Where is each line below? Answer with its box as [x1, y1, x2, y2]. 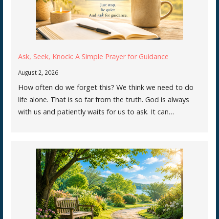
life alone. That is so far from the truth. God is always [18, 94, 189, 104]
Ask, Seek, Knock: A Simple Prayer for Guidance [18, 51, 169, 61]
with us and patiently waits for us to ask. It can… [18, 107, 174, 116]
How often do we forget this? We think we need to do [18, 82, 194, 92]
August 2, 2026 [18, 68, 58, 76]
